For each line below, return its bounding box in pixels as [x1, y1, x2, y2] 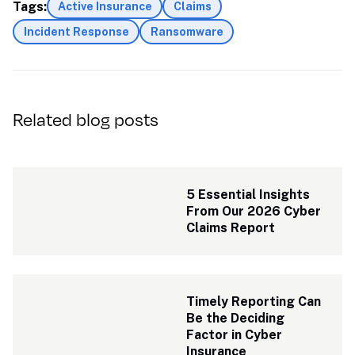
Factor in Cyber [186, 327, 283, 342]
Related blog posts [13, 106, 158, 132]
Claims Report [186, 220, 276, 235]
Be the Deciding [186, 311, 285, 326]
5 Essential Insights [186, 187, 311, 202]
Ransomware [150, 25, 223, 38]
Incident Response [23, 25, 129, 38]
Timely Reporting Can [186, 294, 322, 309]
